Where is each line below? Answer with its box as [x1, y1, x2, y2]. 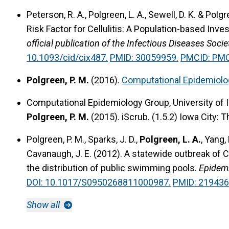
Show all [27, 199, 62, 210]
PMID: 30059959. [110, 52, 178, 63]
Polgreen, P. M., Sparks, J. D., [27, 133, 140, 145]
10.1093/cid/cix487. [27, 52, 108, 63]
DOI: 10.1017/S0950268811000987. [27, 176, 171, 188]
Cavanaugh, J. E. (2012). [27, 148, 124, 159]
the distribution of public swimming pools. [27, 162, 197, 173]
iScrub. [122, 111, 150, 122]
